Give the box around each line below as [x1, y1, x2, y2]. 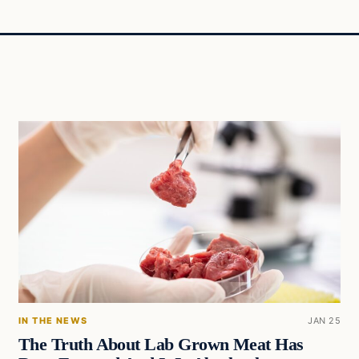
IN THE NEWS [18, 314, 88, 326]
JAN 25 [308, 314, 341, 326]
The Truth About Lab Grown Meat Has [18, 334, 304, 354]
